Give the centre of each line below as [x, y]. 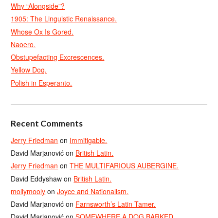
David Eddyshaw [36, 178]
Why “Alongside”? [38, 6]
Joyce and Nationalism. [93, 191]
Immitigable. [89, 140]
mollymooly [28, 191]
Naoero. [23, 44]
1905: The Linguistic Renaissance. [64, 19]
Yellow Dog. [29, 70]
